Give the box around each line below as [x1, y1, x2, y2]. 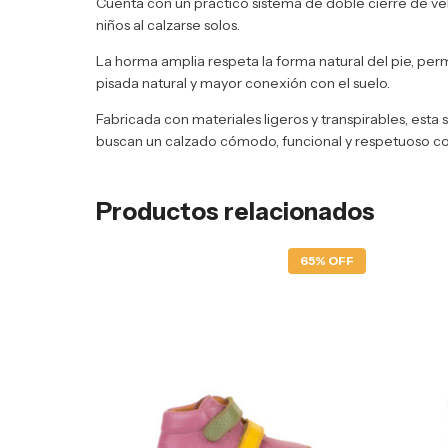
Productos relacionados [96, 197, 375, 227]
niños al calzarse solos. [96, 16, 240, 35]
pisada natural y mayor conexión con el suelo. [96, 74, 390, 93]
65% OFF [300, 253, 355, 269]
